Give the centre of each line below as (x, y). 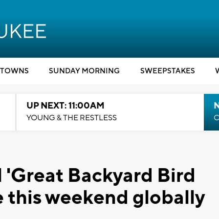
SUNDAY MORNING (84, 71)
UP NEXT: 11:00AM (65, 106)
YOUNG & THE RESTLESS (71, 118)
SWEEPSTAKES (167, 71)
